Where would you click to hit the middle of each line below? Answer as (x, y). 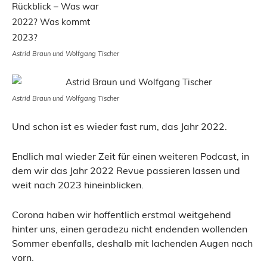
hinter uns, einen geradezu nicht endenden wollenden (130, 229)
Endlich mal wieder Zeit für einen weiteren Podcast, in (131, 156)
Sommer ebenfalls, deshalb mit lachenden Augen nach (132, 243)
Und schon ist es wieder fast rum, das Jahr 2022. (119, 126)
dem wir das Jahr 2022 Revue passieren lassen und (126, 170)
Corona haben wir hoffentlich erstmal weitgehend (122, 214)
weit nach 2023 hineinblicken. (78, 184)
